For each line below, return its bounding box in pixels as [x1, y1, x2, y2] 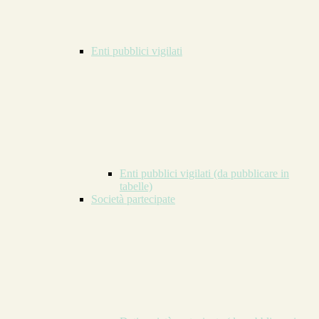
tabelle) [120, 180, 152, 193]
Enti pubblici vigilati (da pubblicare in [120, 167, 289, 180]
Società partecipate [91, 193, 175, 206]
